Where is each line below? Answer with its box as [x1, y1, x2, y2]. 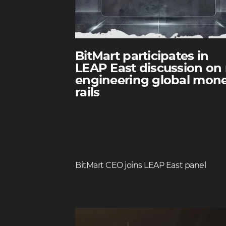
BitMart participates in [75, 50, 209, 63]
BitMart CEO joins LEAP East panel [75, 161, 206, 169]
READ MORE [75, 187, 125, 193]
